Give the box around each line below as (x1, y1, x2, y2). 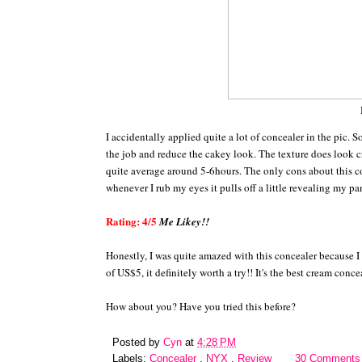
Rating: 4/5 (106, 213, 157, 229)
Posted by (112, 336, 163, 348)
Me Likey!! (159, 213, 209, 229)
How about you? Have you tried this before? (106, 298, 296, 314)
